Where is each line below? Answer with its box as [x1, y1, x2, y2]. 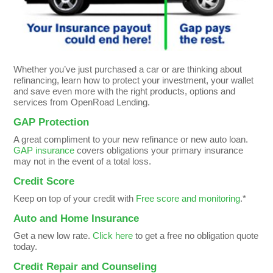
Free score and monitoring [136, 193, 241, 204]
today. [13, 241, 38, 252]
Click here [93, 230, 133, 241]
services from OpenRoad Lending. [13, 96, 151, 107]
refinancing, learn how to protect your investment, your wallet [13, 74, 254, 85]
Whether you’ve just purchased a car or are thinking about [13, 63, 243, 74]
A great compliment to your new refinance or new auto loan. [13, 133, 249, 144]
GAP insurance [13, 144, 75, 155]
